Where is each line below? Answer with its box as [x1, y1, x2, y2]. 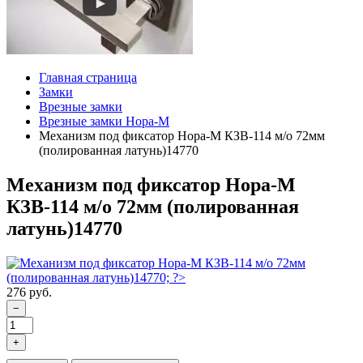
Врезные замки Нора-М [39, 113, 169, 128]
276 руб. [6, 284, 52, 299]
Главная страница [39, 70, 137, 84]
